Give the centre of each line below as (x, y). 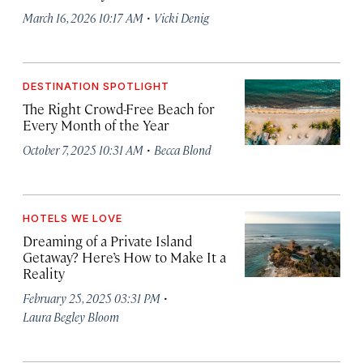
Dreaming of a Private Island (107, 241)
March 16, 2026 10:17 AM (83, 18)
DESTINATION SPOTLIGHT (96, 86)
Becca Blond (183, 150)
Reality (44, 273)
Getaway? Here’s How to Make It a (124, 257)
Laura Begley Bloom (71, 317)
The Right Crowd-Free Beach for (119, 109)
